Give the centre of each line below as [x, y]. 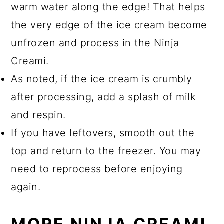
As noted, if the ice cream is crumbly [102, 79]
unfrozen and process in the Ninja [95, 43]
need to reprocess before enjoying [97, 169]
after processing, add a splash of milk [104, 97]
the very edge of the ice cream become [109, 25]
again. [26, 187]
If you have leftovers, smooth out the [103, 133]
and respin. [38, 115]
